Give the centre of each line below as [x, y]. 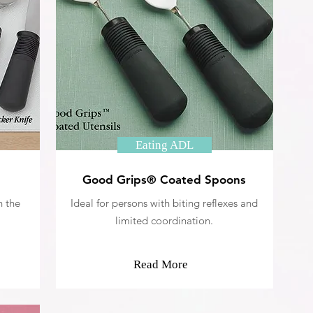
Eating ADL [164, 145]
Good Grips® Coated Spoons [164, 180]
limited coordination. [164, 220]
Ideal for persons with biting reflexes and [164, 203]
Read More [160, 264]
